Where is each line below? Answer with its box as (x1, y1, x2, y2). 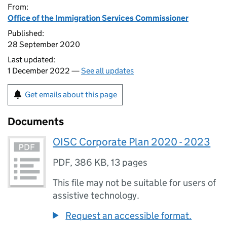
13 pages (111, 157, 148, 168)
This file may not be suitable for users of (53, 177, 216, 188)
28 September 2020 (8, 40, 80, 49)
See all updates (81, 66, 134, 75)
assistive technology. (53, 190, 140, 201)
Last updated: (8, 55, 55, 64)
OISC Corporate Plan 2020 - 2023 (53, 135, 211, 148)
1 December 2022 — (8, 66, 81, 75)
